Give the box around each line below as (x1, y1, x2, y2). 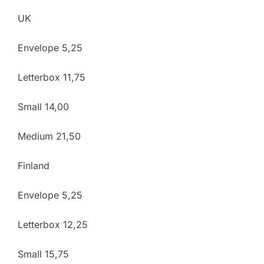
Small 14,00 (18, 100, 69, 113)
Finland (18, 159, 49, 171)
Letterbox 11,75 (18, 71, 85, 83)
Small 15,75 (18, 247, 69, 260)
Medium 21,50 (18, 130, 81, 142)
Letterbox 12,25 (18, 218, 88, 230)
